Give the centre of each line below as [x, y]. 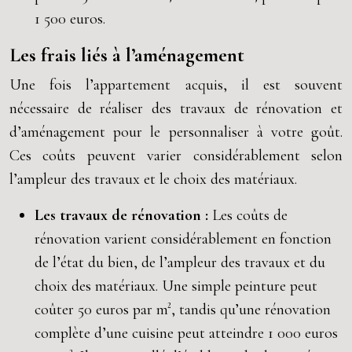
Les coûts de [250, 215]
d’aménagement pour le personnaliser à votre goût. [176, 132]
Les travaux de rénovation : [123, 215]
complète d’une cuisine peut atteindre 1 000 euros [186, 333]
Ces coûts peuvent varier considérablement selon [176, 156]
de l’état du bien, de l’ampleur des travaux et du [180, 262]
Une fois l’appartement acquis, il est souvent [176, 85]
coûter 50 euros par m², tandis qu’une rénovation [183, 310]
